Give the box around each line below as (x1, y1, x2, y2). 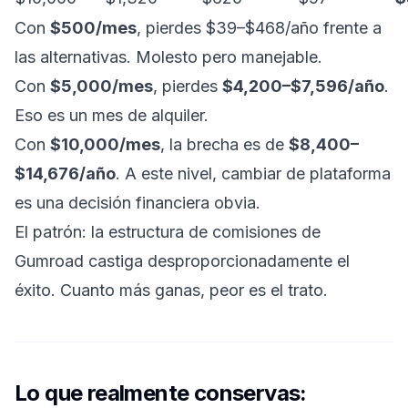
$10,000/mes (50, 135, 160, 154)
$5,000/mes (50, 76, 153, 96)
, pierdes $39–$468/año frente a (137, 18, 382, 37)
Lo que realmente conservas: (15, 380, 307, 406)
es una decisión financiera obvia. (15, 193, 260, 212)
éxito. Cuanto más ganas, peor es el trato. (15, 280, 328, 300)
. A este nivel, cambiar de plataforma (116, 164, 391, 183)
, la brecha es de (160, 135, 289, 154)
